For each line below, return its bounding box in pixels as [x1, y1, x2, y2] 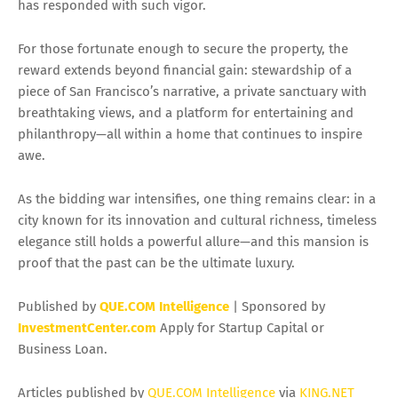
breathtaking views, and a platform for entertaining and [18, 105, 354, 122]
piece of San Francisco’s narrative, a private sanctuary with [18, 84, 367, 100]
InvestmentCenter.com [18, 320, 156, 337]
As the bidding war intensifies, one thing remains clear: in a [18, 191, 376, 208]
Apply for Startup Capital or [156, 320, 324, 337]
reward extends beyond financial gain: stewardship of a [18, 62, 352, 79]
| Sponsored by [229, 298, 325, 315]
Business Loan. [18, 341, 107, 358]
